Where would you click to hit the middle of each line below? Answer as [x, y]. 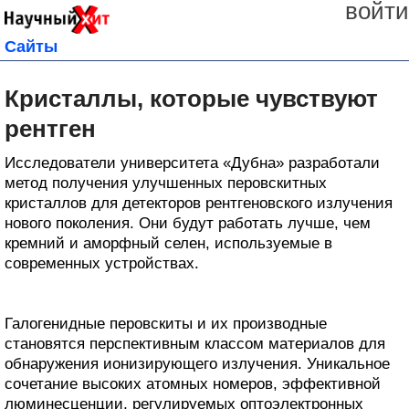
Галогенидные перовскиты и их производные [166, 323]
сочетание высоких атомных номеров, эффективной [193, 383]
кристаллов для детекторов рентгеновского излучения [199, 203]
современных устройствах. [102, 263]
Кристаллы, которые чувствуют [191, 98]
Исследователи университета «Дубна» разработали [192, 163]
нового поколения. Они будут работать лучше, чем [188, 223]
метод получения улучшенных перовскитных [166, 183]
